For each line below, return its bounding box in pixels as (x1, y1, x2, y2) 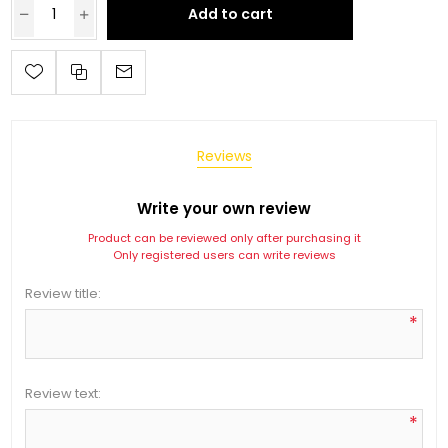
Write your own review (137, 197, 311, 219)
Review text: (24, 383, 101, 403)
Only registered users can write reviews (112, 246, 336, 263)
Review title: (24, 283, 101, 303)
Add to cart (187, 4, 273, 25)
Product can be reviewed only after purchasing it (87, 229, 361, 246)
